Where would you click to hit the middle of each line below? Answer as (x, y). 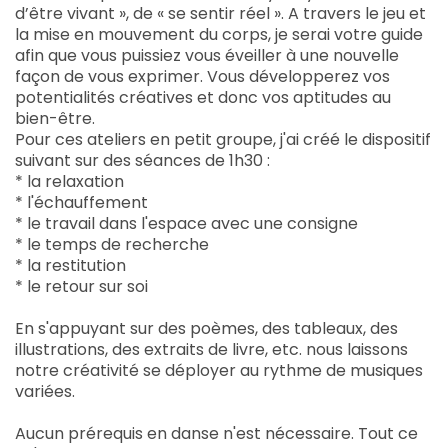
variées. (45, 391)
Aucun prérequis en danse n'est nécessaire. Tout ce (216, 433)
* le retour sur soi (81, 286)
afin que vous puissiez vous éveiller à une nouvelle (207, 55)
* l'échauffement (81, 202)
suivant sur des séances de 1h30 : (142, 160)
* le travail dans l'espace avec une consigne (186, 223)
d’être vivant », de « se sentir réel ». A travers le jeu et (220, 13)
